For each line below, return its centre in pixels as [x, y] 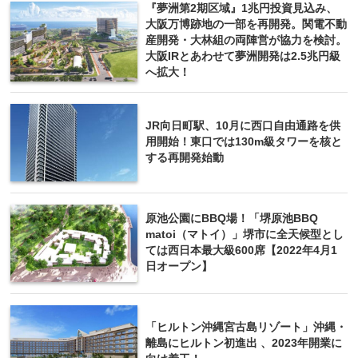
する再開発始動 [185, 157]
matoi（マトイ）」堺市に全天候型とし [245, 234]
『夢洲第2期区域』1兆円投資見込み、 [241, 8]
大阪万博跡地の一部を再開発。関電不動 [246, 24]
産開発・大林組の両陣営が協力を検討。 [246, 40]
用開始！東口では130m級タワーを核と [244, 141]
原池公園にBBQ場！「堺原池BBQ [232, 218]
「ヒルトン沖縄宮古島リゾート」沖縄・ [246, 327]
